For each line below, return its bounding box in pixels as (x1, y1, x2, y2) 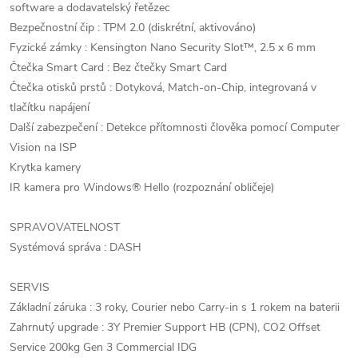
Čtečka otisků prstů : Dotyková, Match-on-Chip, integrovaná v (10, 80, 316, 95)
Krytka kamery (10, 160, 81, 175)
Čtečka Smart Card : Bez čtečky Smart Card (10, 60, 227, 75)
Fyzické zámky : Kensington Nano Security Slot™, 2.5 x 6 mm (10, 40, 316, 55)
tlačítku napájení (10, 100, 89, 115)
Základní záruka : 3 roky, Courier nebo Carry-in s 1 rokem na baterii (10, 300, 340, 315)
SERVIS (10, 280, 50, 295)
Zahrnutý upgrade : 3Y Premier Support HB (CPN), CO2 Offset (10, 320, 320, 335)
